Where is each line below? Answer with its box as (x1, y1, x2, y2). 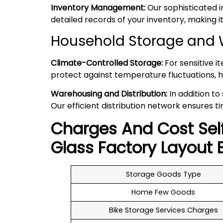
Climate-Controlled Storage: (51, 57, 163, 69)
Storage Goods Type (125, 169, 201, 179)
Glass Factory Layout (51, 136, 213, 159)
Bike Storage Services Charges (109, 205, 218, 215)
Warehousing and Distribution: (51, 88, 167, 100)
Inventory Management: (51, 1, 145, 13)
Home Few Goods (131, 187, 195, 197)
